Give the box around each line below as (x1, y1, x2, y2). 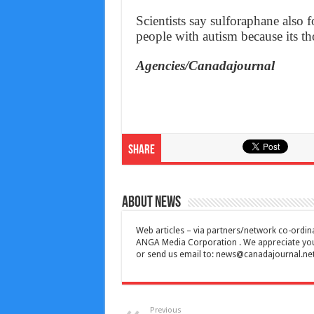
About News (121, 195, 181, 212)
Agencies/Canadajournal (135, 58, 275, 74)
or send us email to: (135, 250, 216, 260)
